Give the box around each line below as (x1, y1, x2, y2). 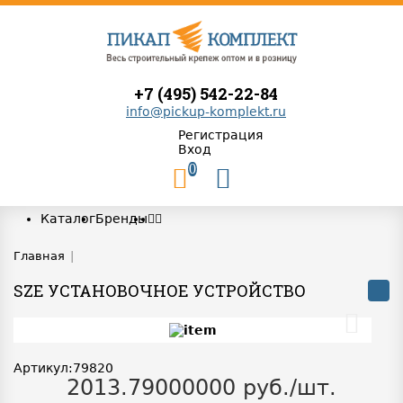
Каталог (40, 210, 95, 226)
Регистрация (177, 127, 263, 142)
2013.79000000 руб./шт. (67, 375, 336, 401)
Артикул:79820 (13, 361, 113, 376)
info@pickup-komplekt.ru (126, 103, 286, 119)
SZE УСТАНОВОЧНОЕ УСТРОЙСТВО (13, 279, 306, 301)
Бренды (95, 210, 148, 226)
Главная (13, 248, 65, 263)
